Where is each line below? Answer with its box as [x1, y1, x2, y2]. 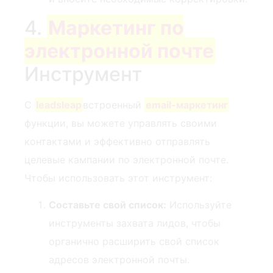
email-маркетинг [146, 98, 229, 111]
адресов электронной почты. [49, 253, 190, 266]
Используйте [166, 199, 232, 211]
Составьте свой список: [49, 199, 166, 211]
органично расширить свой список [49, 235, 219, 248]
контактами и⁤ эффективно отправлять [24, 135, 210, 147]
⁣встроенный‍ [83, 98, 145, 111]
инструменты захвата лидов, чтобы [49, 217, 221, 230]
